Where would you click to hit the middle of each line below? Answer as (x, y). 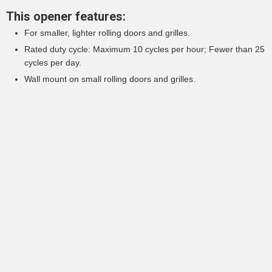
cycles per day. (53, 63)
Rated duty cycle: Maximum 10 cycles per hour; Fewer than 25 (144, 49)
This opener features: (66, 17)
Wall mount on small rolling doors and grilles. (110, 79)
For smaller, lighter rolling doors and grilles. (107, 33)
